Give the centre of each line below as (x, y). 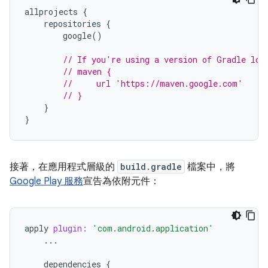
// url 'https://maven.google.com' (153, 83)
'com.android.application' (153, 228)
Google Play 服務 (46, 181)
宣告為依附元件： (121, 181)
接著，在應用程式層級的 (63, 167)
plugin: (70, 228)
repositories (72, 24)
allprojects (51, 12)
